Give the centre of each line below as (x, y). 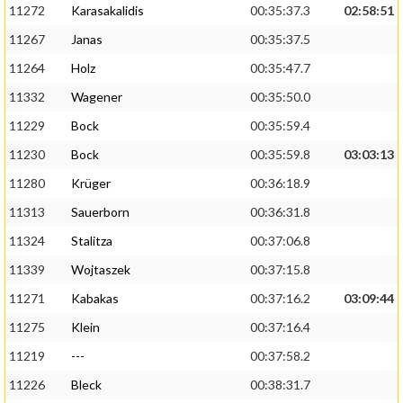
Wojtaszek (101, 270)
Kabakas (95, 299)
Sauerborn (100, 212)
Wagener (97, 97)
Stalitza (92, 241)
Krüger (91, 184)
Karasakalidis (107, 11)
